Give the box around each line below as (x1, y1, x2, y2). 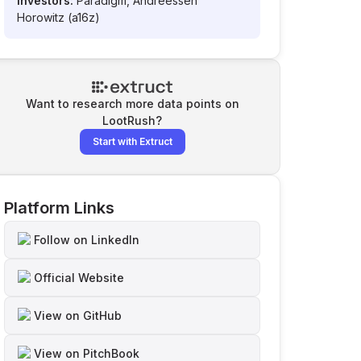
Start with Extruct (92, 135, 172, 147)
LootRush (102, 114, 156, 127)
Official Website (34, 271, 124, 284)
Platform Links (4, 198, 114, 218)
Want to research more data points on (25, 97, 239, 110)
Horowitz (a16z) (17, 10, 100, 24)
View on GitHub (34, 309, 122, 322)
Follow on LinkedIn (34, 233, 139, 247)
